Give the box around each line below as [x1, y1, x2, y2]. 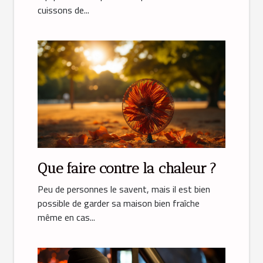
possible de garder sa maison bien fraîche [38, 196, 200, 211]
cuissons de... [38, 3, 89, 18]
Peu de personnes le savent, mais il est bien [38, 182, 210, 197]
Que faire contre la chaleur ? [38, 160, 217, 177]
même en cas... [38, 210, 95, 225]
